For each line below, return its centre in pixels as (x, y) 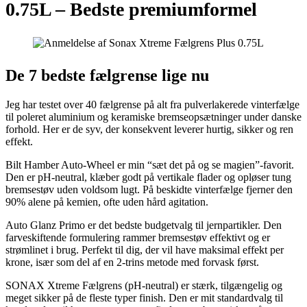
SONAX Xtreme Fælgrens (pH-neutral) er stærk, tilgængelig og (144, 285)
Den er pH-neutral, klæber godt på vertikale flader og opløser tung (148, 177)
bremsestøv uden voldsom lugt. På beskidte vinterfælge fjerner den (149, 189)
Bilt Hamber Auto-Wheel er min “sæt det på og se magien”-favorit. (150, 164)
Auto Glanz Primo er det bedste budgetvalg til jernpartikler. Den (144, 225)
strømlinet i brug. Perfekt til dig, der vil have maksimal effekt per (145, 249)
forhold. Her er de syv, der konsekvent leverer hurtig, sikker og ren (149, 129)
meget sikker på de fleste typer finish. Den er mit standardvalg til (144, 297)
